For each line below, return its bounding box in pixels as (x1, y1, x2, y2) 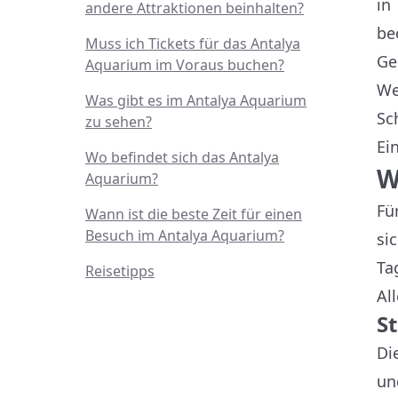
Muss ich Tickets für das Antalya (85, 34, 300, 53)
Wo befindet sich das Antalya (85, 147, 279, 167)
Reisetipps (85, 261, 155, 281)
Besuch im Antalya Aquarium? (85, 226, 284, 245)
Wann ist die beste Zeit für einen (85, 204, 302, 224)
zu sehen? (85, 112, 152, 131)
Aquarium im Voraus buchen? (85, 55, 284, 75)
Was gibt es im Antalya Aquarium (85, 91, 306, 110)
